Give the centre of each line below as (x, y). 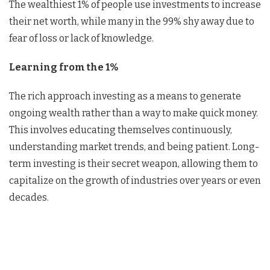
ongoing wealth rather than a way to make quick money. (133, 113)
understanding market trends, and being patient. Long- (134, 146)
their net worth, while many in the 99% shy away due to (132, 21)
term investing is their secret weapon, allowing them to (133, 163)
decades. (29, 197)
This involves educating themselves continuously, (121, 130)
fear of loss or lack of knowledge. (81, 38)
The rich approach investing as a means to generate (125, 96)
